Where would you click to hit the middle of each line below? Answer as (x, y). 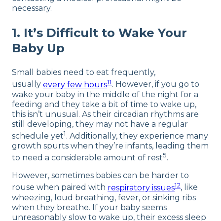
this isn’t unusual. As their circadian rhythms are (105, 114)
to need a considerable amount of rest (87, 158)
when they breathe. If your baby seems (89, 207)
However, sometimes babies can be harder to (100, 176)
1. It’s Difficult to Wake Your (99, 33)
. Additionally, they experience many (137, 136)
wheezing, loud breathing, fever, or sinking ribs (104, 197)
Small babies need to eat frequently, (84, 73)
